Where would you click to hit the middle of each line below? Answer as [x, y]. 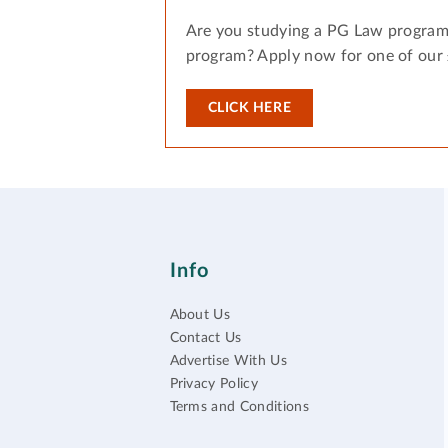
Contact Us [205, 338]
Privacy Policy [213, 384]
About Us [200, 315]
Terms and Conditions [239, 407]
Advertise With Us [228, 361]
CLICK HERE [249, 108]
